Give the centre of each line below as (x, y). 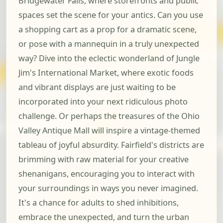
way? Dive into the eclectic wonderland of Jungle (109, 58)
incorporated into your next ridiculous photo (103, 102)
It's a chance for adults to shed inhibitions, (99, 203)
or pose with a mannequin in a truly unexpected (109, 44)
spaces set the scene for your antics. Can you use (111, 15)
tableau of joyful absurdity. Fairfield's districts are (111, 145)
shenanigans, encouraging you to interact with (107, 174)
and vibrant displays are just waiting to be (97, 87)
